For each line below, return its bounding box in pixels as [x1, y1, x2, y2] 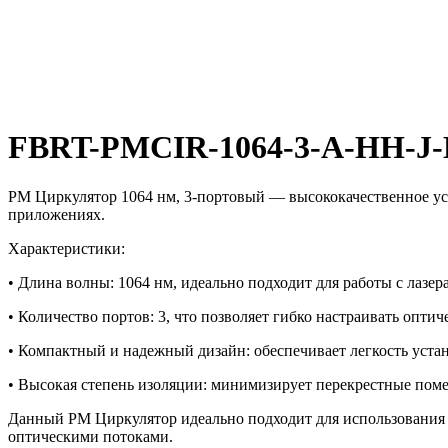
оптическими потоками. [8, 427, 173, 445]
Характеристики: [8, 239, 125, 257]
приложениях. [8, 205, 105, 223]
